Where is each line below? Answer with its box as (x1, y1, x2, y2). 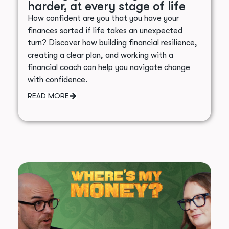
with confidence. (27, 75, 87, 85)
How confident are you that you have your (27, 14, 179, 24)
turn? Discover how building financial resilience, (27, 38, 197, 48)
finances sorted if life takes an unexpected (27, 26, 182, 36)
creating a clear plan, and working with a (27, 51, 173, 60)
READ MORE (27, 91, 69, 101)
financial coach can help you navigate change (27, 63, 190, 73)
